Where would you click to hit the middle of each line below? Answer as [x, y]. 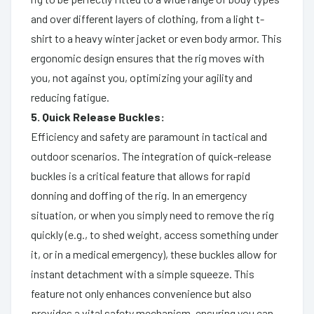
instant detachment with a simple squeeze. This [143, 273]
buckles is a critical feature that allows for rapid [141, 175]
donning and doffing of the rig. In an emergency [139, 195]
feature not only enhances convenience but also [141, 293]
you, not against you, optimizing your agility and [142, 77]
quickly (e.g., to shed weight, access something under [155, 234]
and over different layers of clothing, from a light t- [148, 18]
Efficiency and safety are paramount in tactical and [149, 136]
